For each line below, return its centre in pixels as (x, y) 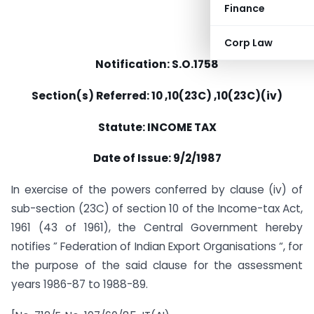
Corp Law (248, 43)
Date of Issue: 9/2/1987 (157, 158)
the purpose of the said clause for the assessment (157, 266)
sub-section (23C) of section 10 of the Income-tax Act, (157, 209)
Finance (245, 8)
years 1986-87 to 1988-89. (80, 285)
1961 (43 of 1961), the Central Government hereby (157, 228)
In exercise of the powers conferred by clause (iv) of (157, 190)
